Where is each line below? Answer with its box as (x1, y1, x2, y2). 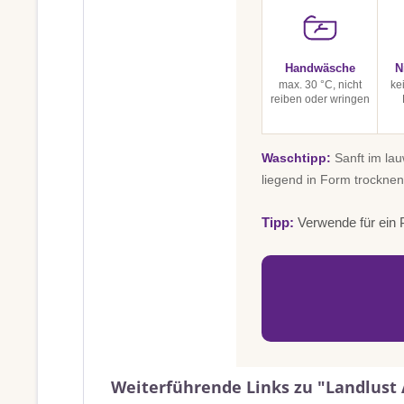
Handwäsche (284, 61, 355, 75)
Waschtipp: (262, 151, 331, 165)
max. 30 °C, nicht (278, 78, 362, 91)
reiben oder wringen (270, 93, 370, 106)
